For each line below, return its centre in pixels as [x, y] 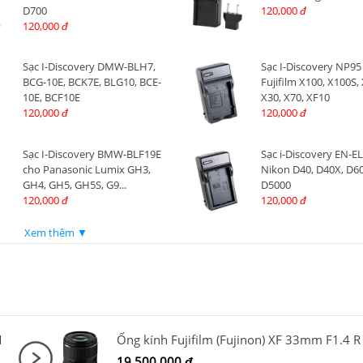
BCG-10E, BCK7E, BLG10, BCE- [92, 82]
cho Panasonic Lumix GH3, [86, 169]
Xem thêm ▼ [56, 232]
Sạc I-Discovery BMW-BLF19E [92, 154]
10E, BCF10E [51, 98]
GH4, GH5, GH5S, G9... [74, 184]
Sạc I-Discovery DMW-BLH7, [89, 67]
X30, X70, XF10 [295, 98]
